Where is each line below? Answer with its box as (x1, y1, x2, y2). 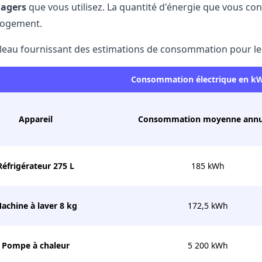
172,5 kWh (187, 200, 228, 211)
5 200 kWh (187, 240, 228, 251)
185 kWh (191, 160, 225, 171)
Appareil (18, 113, 53, 125)
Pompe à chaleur (1, 240, 70, 251)
